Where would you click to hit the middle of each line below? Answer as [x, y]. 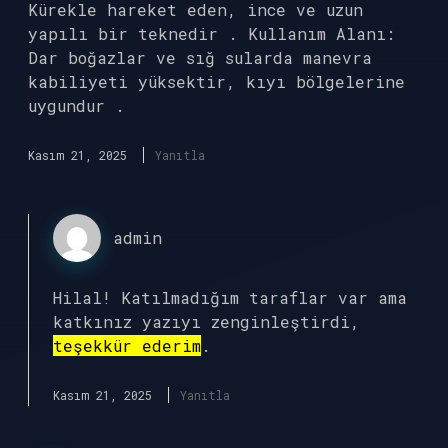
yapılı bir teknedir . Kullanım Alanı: [211, 33]
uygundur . [76, 105]
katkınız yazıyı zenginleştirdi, [206, 321]
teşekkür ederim [127, 345]
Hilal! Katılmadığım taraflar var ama [230, 297]
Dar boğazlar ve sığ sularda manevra [200, 57]
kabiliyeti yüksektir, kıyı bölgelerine [216, 81]
